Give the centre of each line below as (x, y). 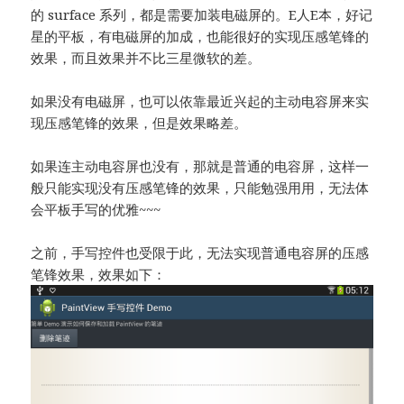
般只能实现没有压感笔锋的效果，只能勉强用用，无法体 (200, 188)
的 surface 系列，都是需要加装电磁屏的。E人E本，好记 (202, 15)
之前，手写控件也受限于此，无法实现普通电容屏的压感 (200, 253)
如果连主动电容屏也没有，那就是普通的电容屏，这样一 (200, 166)
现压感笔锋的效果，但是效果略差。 (139, 123)
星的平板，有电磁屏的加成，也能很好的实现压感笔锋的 (200, 37)
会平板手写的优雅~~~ (96, 210)
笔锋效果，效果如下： (99, 275)
